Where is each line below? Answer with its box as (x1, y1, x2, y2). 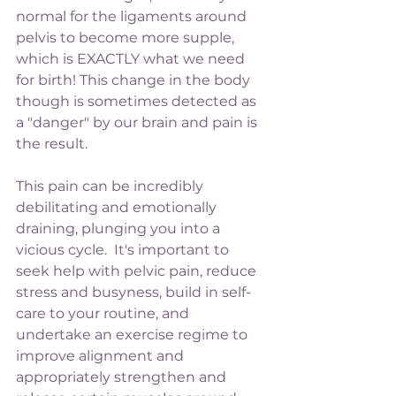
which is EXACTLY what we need (16, 49, 248, 67)
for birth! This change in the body (16, 71, 254, 88)
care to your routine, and (16, 304, 193, 322)
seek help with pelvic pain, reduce (16, 262, 260, 279)
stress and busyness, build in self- (16, 283, 251, 301)
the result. (16, 134, 91, 152)
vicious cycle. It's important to (16, 240, 232, 258)
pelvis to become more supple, (16, 28, 238, 46)
